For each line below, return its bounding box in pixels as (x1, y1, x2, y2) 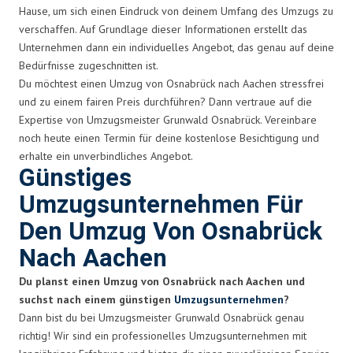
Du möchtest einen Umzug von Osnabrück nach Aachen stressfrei (19, 76, 324, 91)
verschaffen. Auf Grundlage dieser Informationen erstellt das (19, 21, 307, 36)
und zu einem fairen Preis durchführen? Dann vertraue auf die (19, 94, 312, 109)
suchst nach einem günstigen (19, 292, 174, 307)
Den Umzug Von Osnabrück (19, 214, 322, 250)
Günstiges (19, 160, 132, 196)
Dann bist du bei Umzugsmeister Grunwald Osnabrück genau (19, 310, 304, 325)
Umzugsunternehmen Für (19, 187, 303, 223)
